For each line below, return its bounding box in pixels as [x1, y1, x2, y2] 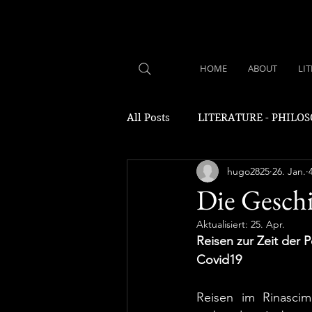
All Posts [127, 111, 170, 124]
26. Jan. [272, 164, 306, 178]
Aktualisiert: [196, 218, 251, 231]
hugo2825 [227, 164, 270, 178]
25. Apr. [251, 218, 285, 231]
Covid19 [196, 252, 242, 267]
